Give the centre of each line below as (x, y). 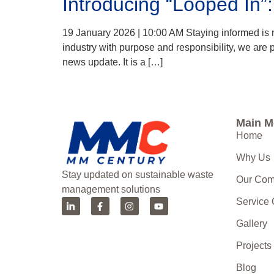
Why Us (254, 157)
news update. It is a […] (113, 62)
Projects (254, 245)
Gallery (252, 223)
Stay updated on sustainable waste (137, 175)
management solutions (111, 190)
